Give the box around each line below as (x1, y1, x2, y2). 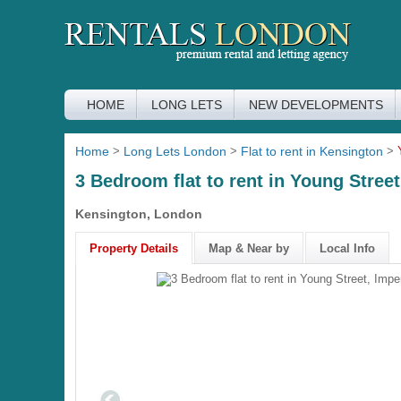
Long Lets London (124, 144, 226, 158)
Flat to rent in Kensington (241, 144, 383, 158)
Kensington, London (75, 207, 202, 221)
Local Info (320, 242, 375, 255)
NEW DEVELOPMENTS (249, 98, 383, 112)
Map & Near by (209, 242, 289, 255)
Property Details (90, 242, 178, 255)
